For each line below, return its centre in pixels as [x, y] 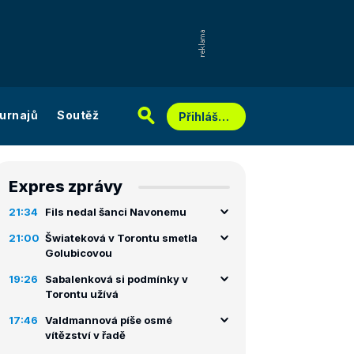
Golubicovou [79, 253]
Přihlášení [224, 117]
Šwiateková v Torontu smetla [121, 238]
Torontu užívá [82, 294]
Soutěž [78, 115]
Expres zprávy [66, 186]
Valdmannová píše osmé [109, 320]
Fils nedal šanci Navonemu [116, 212]
